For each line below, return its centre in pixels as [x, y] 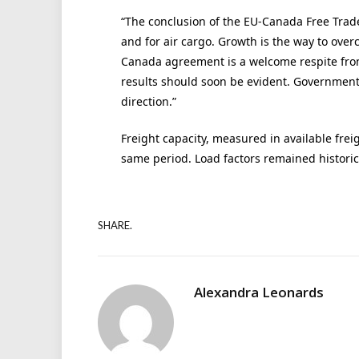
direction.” [148, 101]
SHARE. [115, 225]
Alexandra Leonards [259, 292]
